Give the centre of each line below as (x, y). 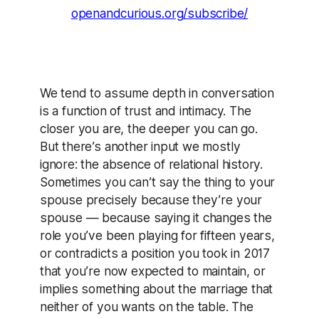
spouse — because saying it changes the (156, 217)
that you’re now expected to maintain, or (153, 271)
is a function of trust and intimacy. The (146, 110)
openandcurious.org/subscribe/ (159, 14)
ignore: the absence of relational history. (151, 164)
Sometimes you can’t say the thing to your (158, 182)
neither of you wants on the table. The (147, 306)
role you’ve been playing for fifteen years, (157, 235)
